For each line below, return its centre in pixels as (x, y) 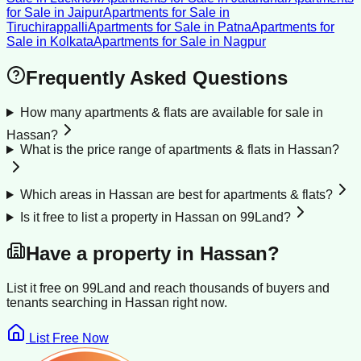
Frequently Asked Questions (157, 78)
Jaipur (85, 13)
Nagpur (245, 42)
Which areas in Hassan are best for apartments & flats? (176, 195)
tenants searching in (66, 302)
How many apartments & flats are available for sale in (171, 113)
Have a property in (113, 254)
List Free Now (69, 338)
